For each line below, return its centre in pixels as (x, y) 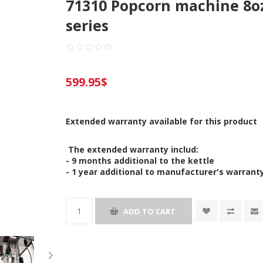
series (87, 25)
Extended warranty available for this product (162, 121)
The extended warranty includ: (132, 149)
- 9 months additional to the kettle (140, 161)
